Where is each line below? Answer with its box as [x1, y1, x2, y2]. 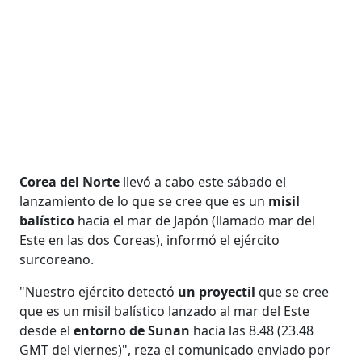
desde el [19, 321, 74, 339]
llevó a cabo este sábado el [120, 172, 287, 191]
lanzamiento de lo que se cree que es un [19, 192, 269, 210]
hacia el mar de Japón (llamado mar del [78, 211, 316, 229]
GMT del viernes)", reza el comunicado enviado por [19, 340, 331, 359]
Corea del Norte [19, 172, 120, 191]
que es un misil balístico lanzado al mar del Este [19, 301, 310, 320]
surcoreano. [19, 250, 95, 268]
